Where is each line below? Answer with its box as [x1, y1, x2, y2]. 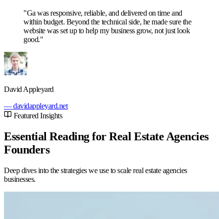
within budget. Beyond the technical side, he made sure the [23, 18, 192, 26]
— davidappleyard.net [4, 102, 68, 110]
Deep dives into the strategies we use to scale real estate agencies [4, 166, 187, 175]
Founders [4, 143, 50, 156]
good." [23, 35, 44, 44]
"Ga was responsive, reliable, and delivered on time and [23, 9, 182, 18]
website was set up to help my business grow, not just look [23, 26, 190, 35]
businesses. [4, 175, 36, 184]
